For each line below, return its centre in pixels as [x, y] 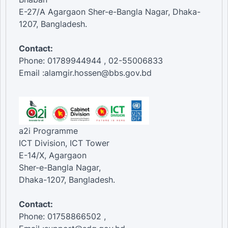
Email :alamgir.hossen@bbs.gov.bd [85, 73]
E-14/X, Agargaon [53, 155]
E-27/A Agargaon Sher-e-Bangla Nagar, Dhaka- [110, 12]
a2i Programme [48, 131]
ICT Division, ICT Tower [64, 143]
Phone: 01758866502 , [62, 217]
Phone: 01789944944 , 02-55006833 [91, 61]
